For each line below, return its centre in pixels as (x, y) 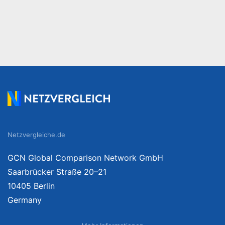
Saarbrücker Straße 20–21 (57, 172)
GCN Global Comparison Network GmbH (85, 157)
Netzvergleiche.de (36, 134)
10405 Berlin (31, 186)
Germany (25, 200)
